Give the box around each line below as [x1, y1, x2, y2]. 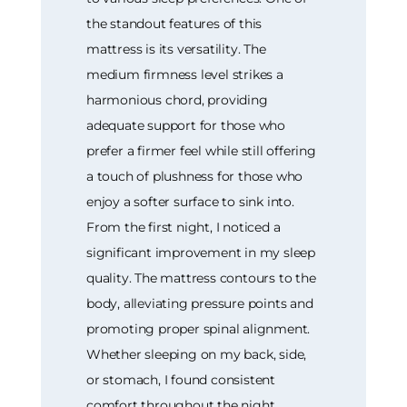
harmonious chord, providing [86, 92, 268, 109]
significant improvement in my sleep [86, 244, 316, 262]
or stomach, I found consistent [86, 372, 276, 389]
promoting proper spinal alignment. [86, 321, 311, 338]
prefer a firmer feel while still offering [86, 143, 316, 160]
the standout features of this [86, 15, 263, 33]
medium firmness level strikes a [86, 66, 283, 84]
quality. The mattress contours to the [86, 270, 316, 287]
